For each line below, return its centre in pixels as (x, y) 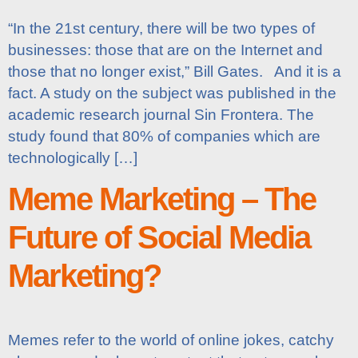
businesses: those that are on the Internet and (165, 50)
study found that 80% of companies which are (164, 136)
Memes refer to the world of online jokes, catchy (171, 340)
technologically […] (73, 157)
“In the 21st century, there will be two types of (161, 28)
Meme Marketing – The (162, 199)
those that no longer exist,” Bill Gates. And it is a (175, 71)
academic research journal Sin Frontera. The (161, 114)
